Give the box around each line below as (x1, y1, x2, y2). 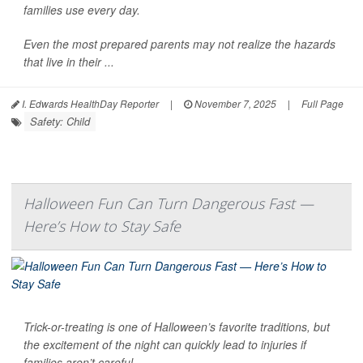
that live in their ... (23, 53, 114, 70)
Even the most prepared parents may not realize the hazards (23, 35, 335, 52)
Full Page (301, 96, 344, 110)
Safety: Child (30, 113, 90, 129)
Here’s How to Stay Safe (23, 216, 181, 236)
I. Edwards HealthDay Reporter (19, 96, 159, 110)
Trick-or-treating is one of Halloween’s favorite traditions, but (23, 318, 330, 335)
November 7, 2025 (192, 96, 276, 110)
